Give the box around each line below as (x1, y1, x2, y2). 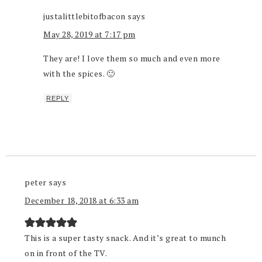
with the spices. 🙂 (43, 68, 115, 80)
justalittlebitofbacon (43, 11, 126, 22)
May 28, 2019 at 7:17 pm (43, 29, 136, 40)
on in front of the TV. (25, 247, 107, 259)
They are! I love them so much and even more (43, 53, 220, 64)
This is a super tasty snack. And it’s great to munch (25, 232, 226, 244)
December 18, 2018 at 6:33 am (25, 195, 139, 206)
